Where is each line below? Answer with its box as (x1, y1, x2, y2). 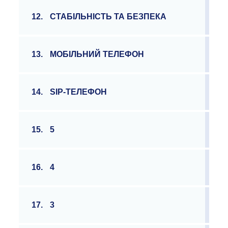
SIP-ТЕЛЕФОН (50, 88, 107, 96)
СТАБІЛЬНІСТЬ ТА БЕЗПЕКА (50, 12, 167, 21)
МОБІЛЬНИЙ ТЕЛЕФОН (50, 50, 145, 59)
